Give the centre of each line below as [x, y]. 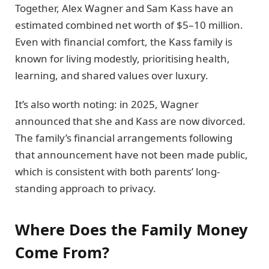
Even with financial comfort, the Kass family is [124, 42]
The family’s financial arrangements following [124, 138]
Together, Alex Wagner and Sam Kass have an [124, 8]
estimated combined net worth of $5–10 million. [129, 25]
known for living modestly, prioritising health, [122, 59]
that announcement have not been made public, [131, 155]
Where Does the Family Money [131, 229]
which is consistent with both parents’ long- [117, 172]
